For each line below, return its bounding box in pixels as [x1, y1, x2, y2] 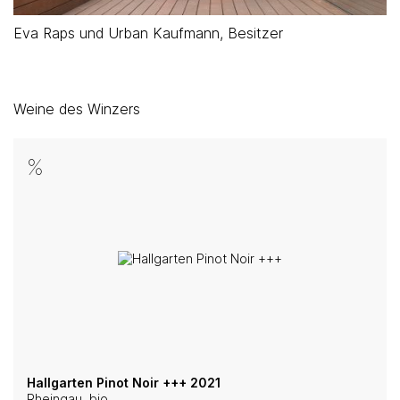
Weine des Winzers [13, 99, 140, 118]
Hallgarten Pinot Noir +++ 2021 [27, 374, 221, 390]
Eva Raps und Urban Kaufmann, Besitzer [13, 23, 283, 42]
